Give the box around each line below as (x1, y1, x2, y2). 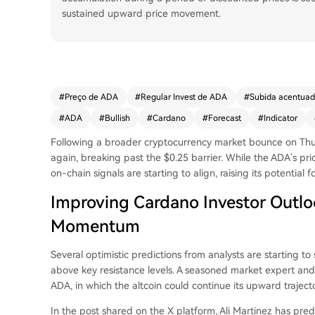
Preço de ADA (65, 92, 118, 102)
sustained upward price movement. (62, 8, 221, 19)
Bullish (105, 113, 130, 123)
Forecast (208, 113, 241, 123)
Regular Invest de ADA (141, 92, 227, 102)
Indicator (264, 113, 297, 123)
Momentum (51, 217, 140, 236)
